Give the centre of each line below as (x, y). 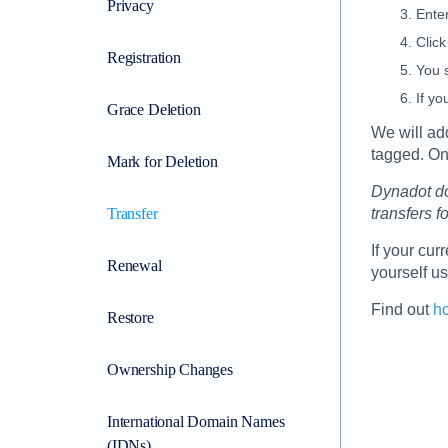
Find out (402, 309)
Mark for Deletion (162, 161)
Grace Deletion (154, 109)
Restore (130, 317)
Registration (144, 57)
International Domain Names (196, 421)
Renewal (134, 265)
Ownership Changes (170, 369)
